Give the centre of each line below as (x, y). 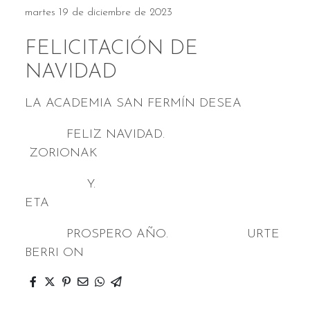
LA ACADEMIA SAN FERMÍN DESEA (135, 104)
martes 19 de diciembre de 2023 (99, 13)
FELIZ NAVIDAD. (134, 135)
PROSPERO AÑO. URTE (152, 235)
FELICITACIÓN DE (111, 49)
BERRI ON (54, 253)
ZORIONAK (61, 154)
